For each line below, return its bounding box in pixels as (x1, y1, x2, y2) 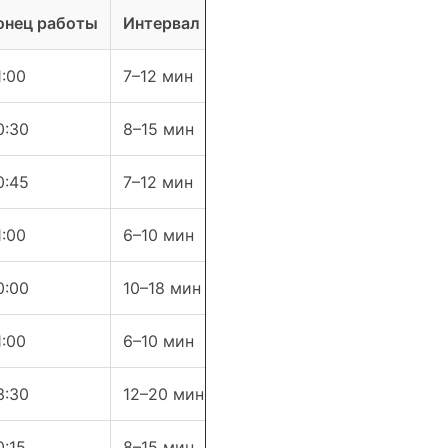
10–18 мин (123, 278, 201, 298)
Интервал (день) (123, 13, 253, 33)
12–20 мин (123, 384, 204, 404)
